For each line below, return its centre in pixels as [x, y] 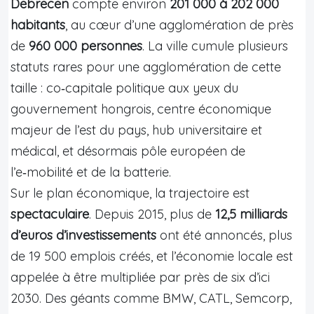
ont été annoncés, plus [224, 235]
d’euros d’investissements [83, 235]
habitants [38, 25]
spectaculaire [50, 214]
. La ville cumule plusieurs [215, 46]
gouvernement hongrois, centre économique [141, 109]
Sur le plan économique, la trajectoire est [130, 193]
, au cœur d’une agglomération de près [179, 25]
